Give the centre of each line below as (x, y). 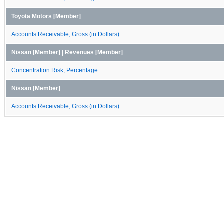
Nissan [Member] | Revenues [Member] (67, 52)
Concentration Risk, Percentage (55, 70)
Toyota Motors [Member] (46, 16)
